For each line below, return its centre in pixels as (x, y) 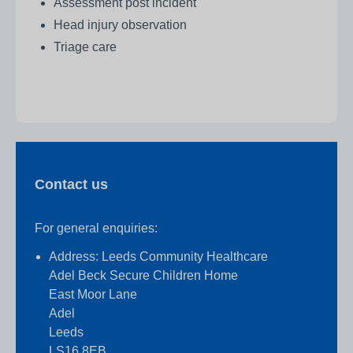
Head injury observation (120, 25)
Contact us (71, 185)
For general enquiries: (96, 229)
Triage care (85, 47)
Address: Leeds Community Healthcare (158, 257)
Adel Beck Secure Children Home (143, 276)
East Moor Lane (93, 295)
